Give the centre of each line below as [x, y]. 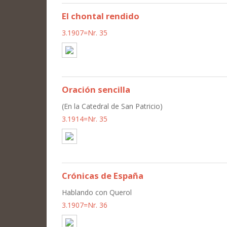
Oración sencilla [96, 89]
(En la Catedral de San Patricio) [112, 106]
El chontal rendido [101, 16]
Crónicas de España [103, 175]
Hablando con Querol [97, 192]
